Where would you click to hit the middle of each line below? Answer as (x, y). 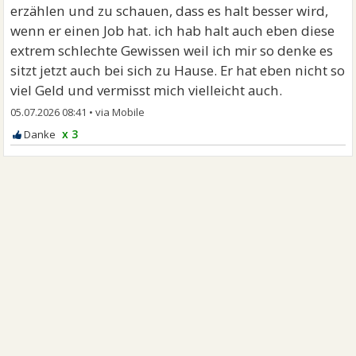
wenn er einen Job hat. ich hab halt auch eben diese (173, 31)
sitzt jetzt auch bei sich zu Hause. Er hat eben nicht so (178, 70)
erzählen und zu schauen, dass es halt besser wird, (170, 11)
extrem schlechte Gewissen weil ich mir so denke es (172, 50)
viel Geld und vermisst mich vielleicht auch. (147, 90)
